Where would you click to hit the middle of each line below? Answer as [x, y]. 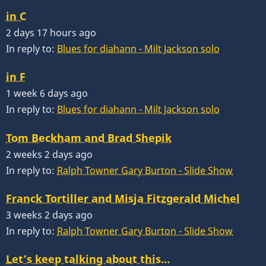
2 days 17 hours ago [51, 33]
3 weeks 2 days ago [49, 215]
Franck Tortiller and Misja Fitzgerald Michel [123, 198]
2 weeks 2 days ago [49, 154]
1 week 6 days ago [47, 94]
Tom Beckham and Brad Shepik [89, 137]
